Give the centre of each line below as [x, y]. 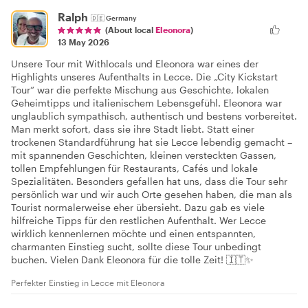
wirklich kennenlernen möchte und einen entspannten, [133, 234]
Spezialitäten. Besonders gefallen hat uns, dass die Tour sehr [149, 181]
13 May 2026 [84, 42]
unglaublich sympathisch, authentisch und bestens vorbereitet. [154, 116]
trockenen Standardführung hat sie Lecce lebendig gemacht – [152, 142]
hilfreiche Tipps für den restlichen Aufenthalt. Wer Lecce [139, 221]
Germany [121, 18]
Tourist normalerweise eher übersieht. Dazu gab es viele [138, 208]
